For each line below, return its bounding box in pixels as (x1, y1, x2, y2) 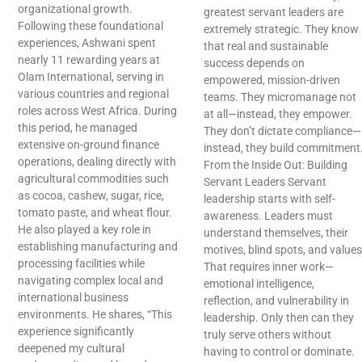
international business (18, 291, 128, 305)
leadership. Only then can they (204, 311, 354, 325)
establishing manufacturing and (18, 240, 178, 254)
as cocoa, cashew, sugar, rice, (18, 189, 164, 203)
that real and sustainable (204, 40, 328, 53)
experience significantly (18, 325, 134, 339)
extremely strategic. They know (204, 23, 359, 36)
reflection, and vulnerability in (204, 294, 349, 308)
